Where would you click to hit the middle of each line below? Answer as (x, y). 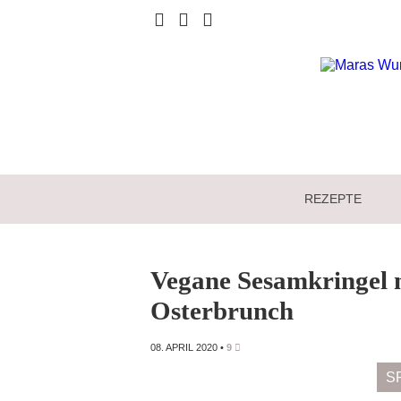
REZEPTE (333, 198)
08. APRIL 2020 (184, 348)
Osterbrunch (222, 310)
